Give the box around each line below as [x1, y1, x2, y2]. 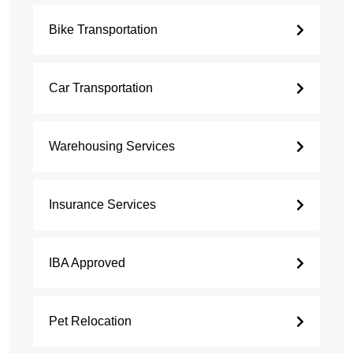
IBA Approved [49, 256, 125, 270]
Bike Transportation [49, 23, 158, 37]
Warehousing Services [49, 139, 175, 154]
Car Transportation [49, 81, 153, 95]
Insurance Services [49, 198, 156, 212]
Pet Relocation [49, 314, 132, 329]
